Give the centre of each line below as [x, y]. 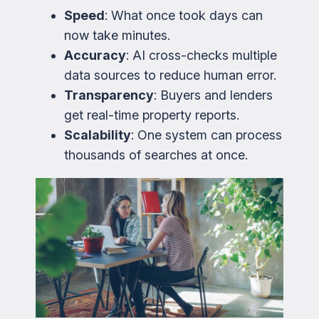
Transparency [109, 95]
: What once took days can [184, 16]
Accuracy [95, 56]
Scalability [98, 135]
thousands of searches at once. [156, 155]
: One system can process [206, 135]
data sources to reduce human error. [170, 75]
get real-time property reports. [152, 115]
